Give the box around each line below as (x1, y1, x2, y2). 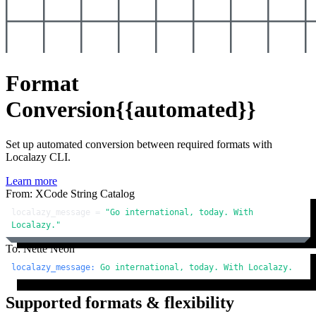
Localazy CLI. (6, 150, 71, 163)
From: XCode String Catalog (6, 187, 135, 200)
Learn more (6, 174, 57, 187)
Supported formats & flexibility (6, 293, 234, 312)
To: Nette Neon (6, 242, 75, 255)
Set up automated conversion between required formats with (6, 138, 272, 150)
